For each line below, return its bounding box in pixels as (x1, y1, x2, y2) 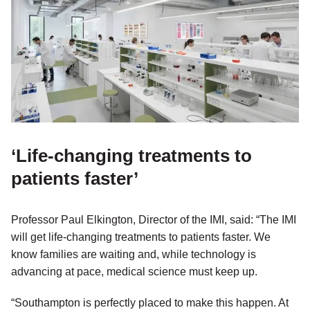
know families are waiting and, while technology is (11, 248, 256, 261)
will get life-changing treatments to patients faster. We (11, 231, 271, 244)
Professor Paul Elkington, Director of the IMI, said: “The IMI (11, 214, 296, 226)
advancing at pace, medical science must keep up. (11, 266, 257, 278)
